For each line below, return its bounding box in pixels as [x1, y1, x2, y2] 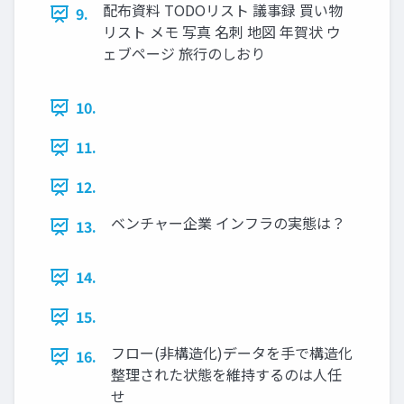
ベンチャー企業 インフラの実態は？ [111, 212, 345, 234]
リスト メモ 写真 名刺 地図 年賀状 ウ [103, 21, 341, 43]
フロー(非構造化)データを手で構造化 [111, 342, 353, 364]
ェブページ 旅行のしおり [103, 42, 265, 65]
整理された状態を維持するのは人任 [111, 363, 342, 386]
